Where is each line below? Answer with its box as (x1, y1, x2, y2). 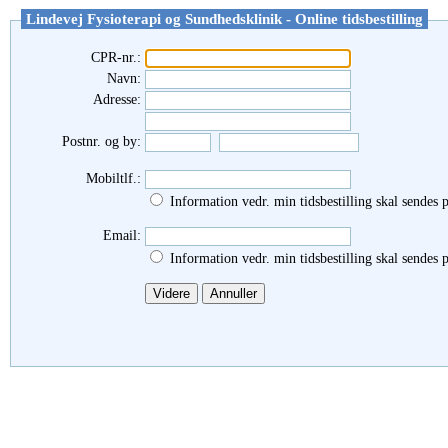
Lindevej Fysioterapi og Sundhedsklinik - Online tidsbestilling (26, 11, 423, 27)
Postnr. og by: (62, 134, 141, 149)
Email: (103, 228, 141, 243)
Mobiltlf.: (86, 171, 141, 186)
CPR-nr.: (91, 50, 141, 65)
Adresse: (93, 92, 141, 107)
